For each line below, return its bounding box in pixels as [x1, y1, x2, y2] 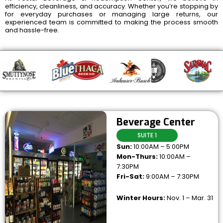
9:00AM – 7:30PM [144, 172, 199, 182]
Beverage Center [116, 115, 195, 129]
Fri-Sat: [116, 172, 144, 182]
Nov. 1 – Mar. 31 [165, 193, 213, 203]
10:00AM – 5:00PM [131, 142, 189, 152]
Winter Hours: [116, 193, 165, 203]
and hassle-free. [5, 25, 59, 35]
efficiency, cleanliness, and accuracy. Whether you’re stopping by [5, 1, 218, 11]
